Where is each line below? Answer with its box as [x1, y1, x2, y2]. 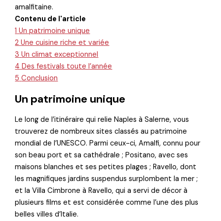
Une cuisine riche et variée [21, 37, 110, 47]
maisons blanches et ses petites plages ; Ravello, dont [15, 162, 197, 172]
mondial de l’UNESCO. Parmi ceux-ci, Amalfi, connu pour [15, 138, 201, 148]
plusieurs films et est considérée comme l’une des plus [15, 197, 199, 207]
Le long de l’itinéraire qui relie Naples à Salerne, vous [15, 114, 189, 124]
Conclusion [21, 73, 58, 83]
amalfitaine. [15, 2, 54, 12]
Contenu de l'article [15, 14, 86, 24]
